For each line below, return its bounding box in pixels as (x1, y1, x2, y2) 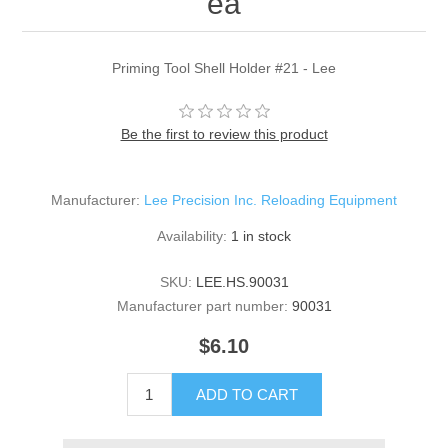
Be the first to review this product (120, 126, 328, 143)
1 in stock (231, 228, 291, 245)
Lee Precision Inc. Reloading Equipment (144, 192, 397, 209)
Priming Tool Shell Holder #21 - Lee (112, 60, 336, 77)
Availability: (157, 228, 227, 245)
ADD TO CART (195, 386, 298, 404)
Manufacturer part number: (116, 298, 288, 315)
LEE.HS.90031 (195, 274, 289, 291)
